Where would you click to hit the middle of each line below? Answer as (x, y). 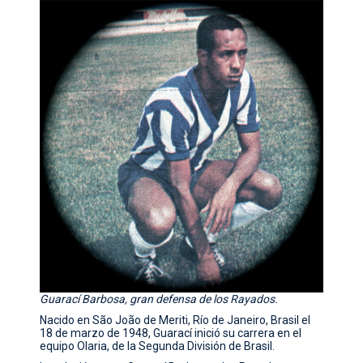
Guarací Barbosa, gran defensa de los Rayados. (159, 299)
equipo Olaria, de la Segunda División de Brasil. (158, 346)
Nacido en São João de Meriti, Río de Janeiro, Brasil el (175, 320)
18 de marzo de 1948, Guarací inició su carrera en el (171, 333)
